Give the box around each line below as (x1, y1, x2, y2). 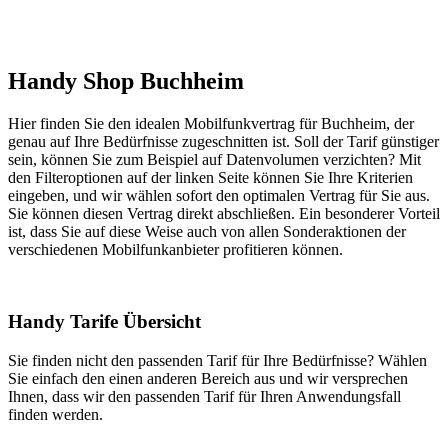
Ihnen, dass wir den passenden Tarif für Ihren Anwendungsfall (8, 388, 401, 406)
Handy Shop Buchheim (8, 67, 244, 94)
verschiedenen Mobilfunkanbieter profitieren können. (8, 240, 343, 258)
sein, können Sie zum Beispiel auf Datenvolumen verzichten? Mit (8, 150, 421, 168)
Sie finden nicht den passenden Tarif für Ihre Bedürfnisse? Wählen (8, 352, 427, 370)
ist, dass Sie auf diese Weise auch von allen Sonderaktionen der (8, 222, 406, 240)
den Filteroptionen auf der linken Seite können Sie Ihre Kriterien (8, 168, 413, 186)
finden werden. (8, 406, 103, 424)
